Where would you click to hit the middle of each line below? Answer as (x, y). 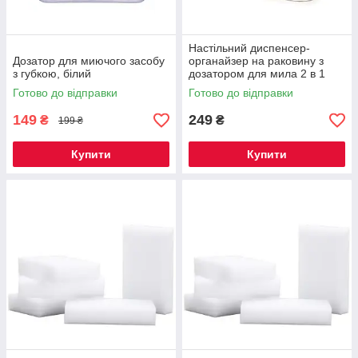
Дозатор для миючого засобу (89, 61)
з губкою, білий (52, 74)
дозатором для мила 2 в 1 (257, 74)
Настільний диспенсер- (249, 48)
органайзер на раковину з (256, 61)
